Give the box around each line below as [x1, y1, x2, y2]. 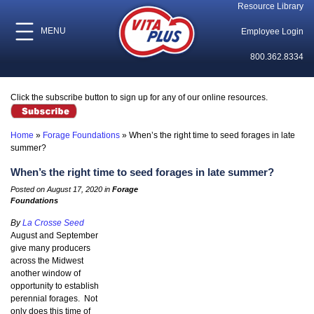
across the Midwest [11, 256, 83, 266]
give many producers [11, 243, 90, 254]
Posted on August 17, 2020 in [11, 185, 112, 194]
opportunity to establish [11, 281, 99, 292]
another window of [11, 268, 81, 279]
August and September [11, 231, 98, 241]
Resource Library [237, 1, 303, 11]
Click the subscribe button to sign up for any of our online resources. [11, 93, 268, 102]
